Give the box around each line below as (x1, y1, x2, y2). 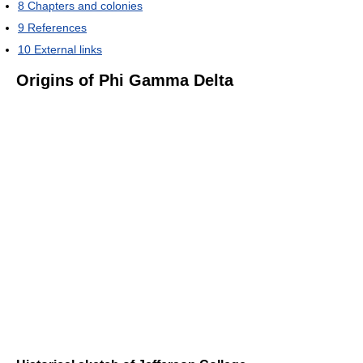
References (28, 20, 87, 34)
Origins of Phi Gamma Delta (16, 70, 233, 89)
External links (34, 42, 102, 56)
